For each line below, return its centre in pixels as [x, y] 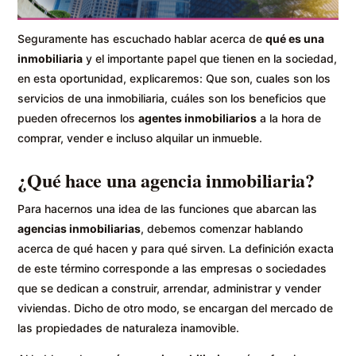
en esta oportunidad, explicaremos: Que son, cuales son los [174, 78]
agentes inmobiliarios [198, 118]
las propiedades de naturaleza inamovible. [129, 327]
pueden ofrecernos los [78, 118]
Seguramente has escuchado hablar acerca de [142, 38]
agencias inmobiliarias [79, 228]
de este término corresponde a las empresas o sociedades [172, 268]
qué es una [295, 38]
